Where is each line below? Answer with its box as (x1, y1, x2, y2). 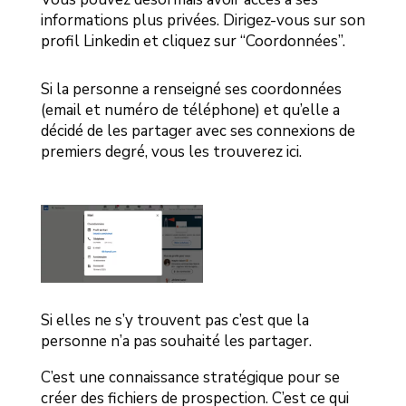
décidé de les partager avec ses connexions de (40, 121, 355, 142)
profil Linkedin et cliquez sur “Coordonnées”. (40, 31, 345, 53)
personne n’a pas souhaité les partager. (40, 331, 312, 353)
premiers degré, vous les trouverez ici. (40, 141, 302, 163)
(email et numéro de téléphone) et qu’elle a (40, 100, 340, 121)
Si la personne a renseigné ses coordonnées (40, 79, 342, 101)
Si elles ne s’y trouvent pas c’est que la (40, 310, 309, 332)
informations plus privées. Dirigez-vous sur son (40, 10, 365, 32)
